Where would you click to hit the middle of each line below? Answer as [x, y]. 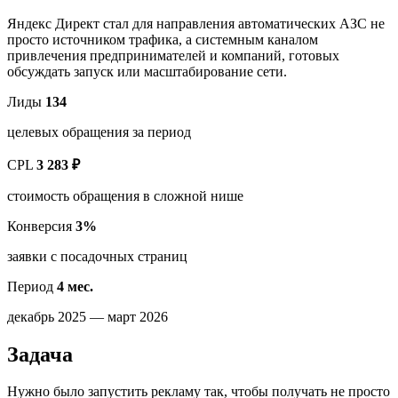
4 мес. [75, 286]
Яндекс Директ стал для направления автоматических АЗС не [196, 23]
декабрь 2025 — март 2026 [88, 316]
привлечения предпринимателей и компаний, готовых [173, 55]
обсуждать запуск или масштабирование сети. [147, 71]
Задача [40, 354]
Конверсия [40, 226]
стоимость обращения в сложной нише [125, 195]
